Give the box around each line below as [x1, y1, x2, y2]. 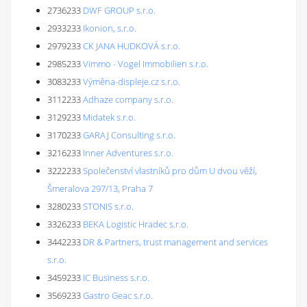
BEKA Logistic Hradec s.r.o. [83, 218, 188, 230]
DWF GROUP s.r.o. [83, 4, 156, 16]
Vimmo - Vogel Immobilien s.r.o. [83, 58, 208, 70]
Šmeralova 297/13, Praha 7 [47, 182, 153, 195]
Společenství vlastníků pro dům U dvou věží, [83, 164, 257, 177]
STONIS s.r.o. [83, 200, 134, 212]
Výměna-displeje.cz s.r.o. [83, 75, 180, 88]
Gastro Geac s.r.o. [83, 289, 153, 302]
